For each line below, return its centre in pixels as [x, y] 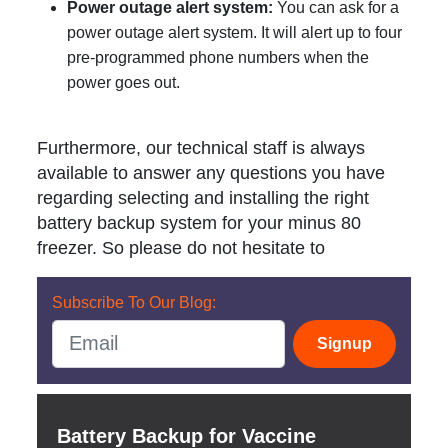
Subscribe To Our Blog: [134, 302]
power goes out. [124, 82]
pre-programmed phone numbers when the [218, 57]
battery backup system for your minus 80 [199, 222]
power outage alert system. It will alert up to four [235, 32]
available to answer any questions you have [211, 172]
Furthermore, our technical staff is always [201, 147]
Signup [344, 343]
